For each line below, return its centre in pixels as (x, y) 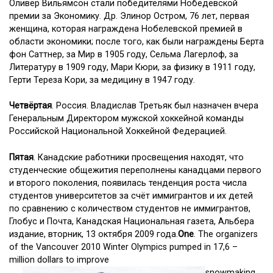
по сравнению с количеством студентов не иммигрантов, (130, 208)
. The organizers (226, 234)
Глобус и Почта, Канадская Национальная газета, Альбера (132, 221)
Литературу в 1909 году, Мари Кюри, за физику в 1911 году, (132, 67)
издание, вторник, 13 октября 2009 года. (94, 234)
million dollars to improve (59, 260)
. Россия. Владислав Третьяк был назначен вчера (155, 106)
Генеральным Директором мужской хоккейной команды (126, 119)
